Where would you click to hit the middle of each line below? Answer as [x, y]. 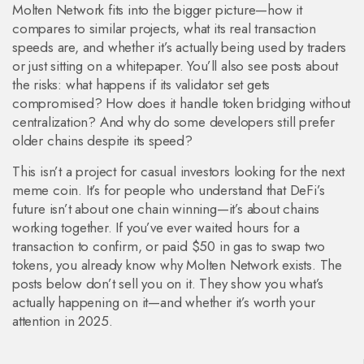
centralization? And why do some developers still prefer [173, 122]
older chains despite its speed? [102, 141]
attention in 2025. [63, 321]
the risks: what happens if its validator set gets [141, 84]
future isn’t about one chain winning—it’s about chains [166, 209]
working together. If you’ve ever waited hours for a [156, 227]
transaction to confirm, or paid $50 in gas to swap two [169, 246]
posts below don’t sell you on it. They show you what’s [168, 284]
